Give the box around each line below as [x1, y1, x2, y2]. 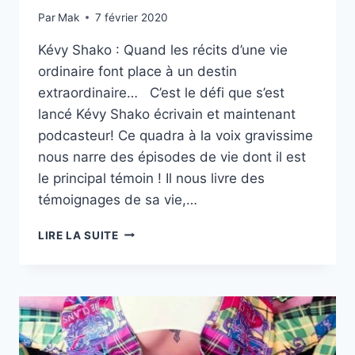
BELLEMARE [117, 307, 186, 321]
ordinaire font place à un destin [38, 63, 237, 79]
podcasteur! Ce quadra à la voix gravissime [38, 127, 313, 143]
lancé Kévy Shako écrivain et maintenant [38, 105, 296, 122]
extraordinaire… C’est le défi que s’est [38, 84, 284, 101]
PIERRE [117, 291, 158, 304]
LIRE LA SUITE [38, 228, 119, 242]
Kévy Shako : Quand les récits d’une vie [38, 41, 288, 58]
